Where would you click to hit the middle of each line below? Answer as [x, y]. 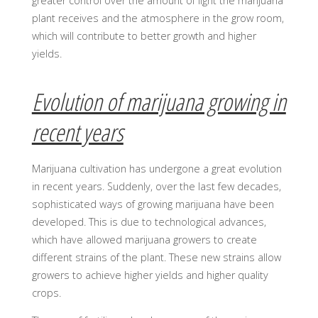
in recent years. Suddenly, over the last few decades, [156, 186]
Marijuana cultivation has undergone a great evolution [157, 168]
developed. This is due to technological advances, [149, 221]
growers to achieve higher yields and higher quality [150, 275]
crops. [46, 292]
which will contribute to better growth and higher [144, 36]
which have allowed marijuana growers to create [144, 239]
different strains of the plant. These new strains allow [156, 257]
